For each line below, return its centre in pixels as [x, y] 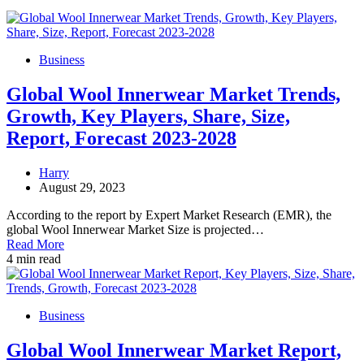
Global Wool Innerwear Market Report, [174, 350]
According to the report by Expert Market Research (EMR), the [169, 214]
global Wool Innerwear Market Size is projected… [135, 229]
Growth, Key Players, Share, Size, [148, 116]
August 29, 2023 [82, 187]
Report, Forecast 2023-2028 [121, 138]
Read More [35, 244]
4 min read [34, 258]
